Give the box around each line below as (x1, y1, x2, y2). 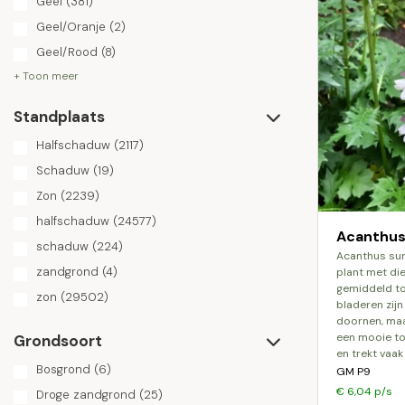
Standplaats (14, 107, 105, 127)
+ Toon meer (14, 69, 79, 83)
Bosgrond (36, 362, 90, 377)
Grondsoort (14, 331, 102, 351)
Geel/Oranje (36, 19, 106, 34)
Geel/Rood (36, 44, 98, 60)
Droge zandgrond (36, 387, 136, 402)
